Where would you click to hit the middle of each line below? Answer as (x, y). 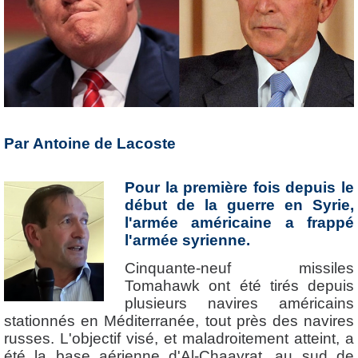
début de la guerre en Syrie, (239, 205)
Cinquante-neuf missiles (239, 268)
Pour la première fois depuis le (239, 187)
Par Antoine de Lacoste (90, 144)
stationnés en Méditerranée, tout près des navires (179, 320)
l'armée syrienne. (188, 240)
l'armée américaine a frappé (239, 222)
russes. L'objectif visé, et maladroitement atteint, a (179, 338)
